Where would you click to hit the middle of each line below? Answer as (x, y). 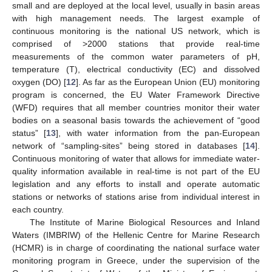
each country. (38, 209)
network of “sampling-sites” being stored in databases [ (129, 145)
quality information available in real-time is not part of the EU (136, 171)
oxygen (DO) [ (39, 82)
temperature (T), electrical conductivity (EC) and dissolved (136, 69)
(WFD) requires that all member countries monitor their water (136, 107)
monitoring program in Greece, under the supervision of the (136, 260)
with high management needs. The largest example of (136, 18)
